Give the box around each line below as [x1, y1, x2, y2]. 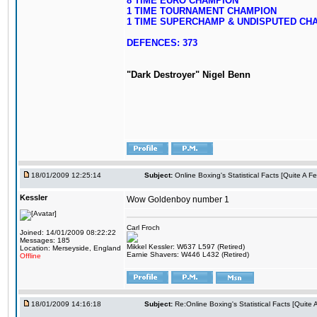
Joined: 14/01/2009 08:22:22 [20, 229, 116, 236]
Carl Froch [127, 224, 160, 231]
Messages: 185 [20, 236, 70, 244]
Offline [20, 252, 41, 260]
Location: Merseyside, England [20, 244, 121, 252]
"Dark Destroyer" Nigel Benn [127, 69, 250, 80]
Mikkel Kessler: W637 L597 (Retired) [127, 243, 245, 250]
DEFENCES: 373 [127, 38, 197, 48]
